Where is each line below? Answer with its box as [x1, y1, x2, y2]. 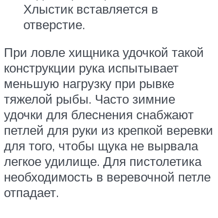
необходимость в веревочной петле [4, 169, 211, 185]
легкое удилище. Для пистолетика [4, 153, 201, 169]
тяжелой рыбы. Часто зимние [4, 91, 175, 107]
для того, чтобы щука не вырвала [4, 138, 198, 154]
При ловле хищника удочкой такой [4, 44, 204, 60]
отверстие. [23, 16, 85, 32]
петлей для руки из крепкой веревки [4, 122, 213, 138]
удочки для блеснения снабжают [4, 107, 194, 123]
